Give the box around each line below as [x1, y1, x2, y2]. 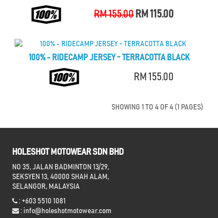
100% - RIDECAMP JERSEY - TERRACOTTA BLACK [28, 54, 190, 62]
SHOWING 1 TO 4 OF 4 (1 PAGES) [111, 103, 203, 111]
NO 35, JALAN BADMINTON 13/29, [12, 163, 109, 171]
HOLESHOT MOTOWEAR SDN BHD [12, 147, 124, 157]
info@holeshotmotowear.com [23, 207, 111, 215]
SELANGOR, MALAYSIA [12, 182, 80, 190]
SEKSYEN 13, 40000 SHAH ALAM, [12, 173, 109, 181]
